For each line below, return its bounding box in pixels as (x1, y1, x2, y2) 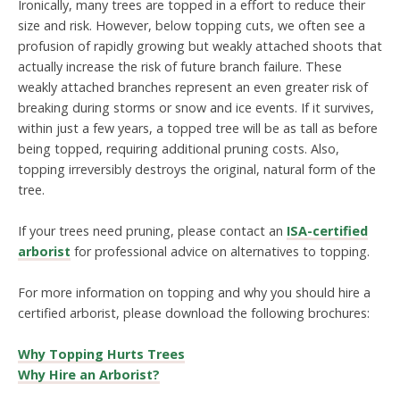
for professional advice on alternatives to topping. (71, 243, 370, 261)
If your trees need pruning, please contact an (18, 222, 287, 240)
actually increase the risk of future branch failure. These (18, 58, 342, 75)
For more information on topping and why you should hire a (18, 284, 371, 302)
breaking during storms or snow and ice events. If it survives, (18, 99, 374, 116)
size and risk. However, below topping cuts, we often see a (18, 17, 365, 34)
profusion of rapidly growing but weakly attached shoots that (18, 37, 382, 54)
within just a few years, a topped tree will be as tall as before (18, 120, 378, 137)
